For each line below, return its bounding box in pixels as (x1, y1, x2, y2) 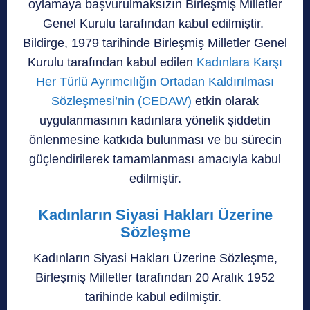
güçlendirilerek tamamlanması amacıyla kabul (29, 152, 281, 166)
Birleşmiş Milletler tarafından (35, 270, 195, 284)
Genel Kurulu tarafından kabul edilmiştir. (43, 16, 267, 30)
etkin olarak (195, 93, 259, 108)
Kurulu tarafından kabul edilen (28, 55, 197, 69)
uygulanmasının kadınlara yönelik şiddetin (39, 113, 271, 127)
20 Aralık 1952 (195, 270, 275, 284)
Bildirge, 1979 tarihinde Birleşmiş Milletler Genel (23, 35, 287, 50)
